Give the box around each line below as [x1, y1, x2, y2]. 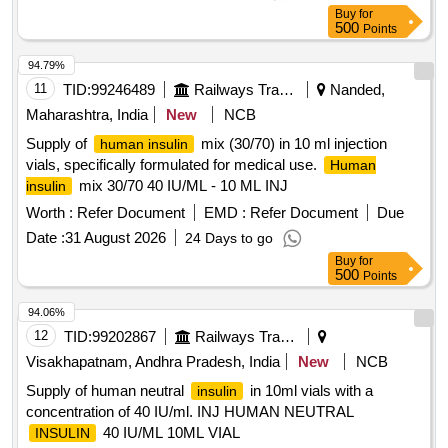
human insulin [100, 136, 188, 153]
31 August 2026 [65, 229, 166, 247]
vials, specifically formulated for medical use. [26, 156, 321, 174]
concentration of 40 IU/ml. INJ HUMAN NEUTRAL [26, 403, 354, 421]
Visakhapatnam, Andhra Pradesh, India [26, 353, 280, 371]
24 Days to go [185, 230, 273, 247]
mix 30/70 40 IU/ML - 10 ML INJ [75, 177, 288, 195]
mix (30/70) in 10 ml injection [197, 135, 387, 153]
